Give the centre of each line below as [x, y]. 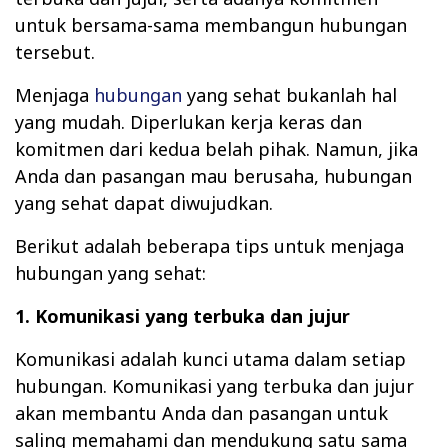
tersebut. [55, 51]
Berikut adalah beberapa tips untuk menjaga [209, 245]
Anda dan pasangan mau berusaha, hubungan [213, 175]
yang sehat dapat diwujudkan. [144, 202]
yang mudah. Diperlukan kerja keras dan [188, 121]
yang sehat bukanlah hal [289, 94]
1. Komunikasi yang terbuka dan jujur [182, 315]
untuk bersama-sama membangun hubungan [211, 24]
